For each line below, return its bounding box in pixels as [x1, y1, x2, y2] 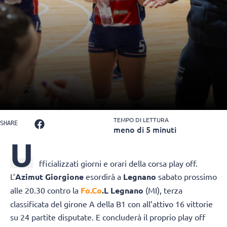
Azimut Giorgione [15, 171, 84, 182]
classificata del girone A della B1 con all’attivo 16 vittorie [10, 199, 213, 209]
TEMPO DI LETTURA [113, 116, 169, 124]
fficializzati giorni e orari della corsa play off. [39, 158, 198, 169]
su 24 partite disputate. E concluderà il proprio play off [10, 212, 205, 222]
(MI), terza [145, 185, 182, 196]
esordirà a [84, 171, 123, 182]
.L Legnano [102, 185, 145, 196]
